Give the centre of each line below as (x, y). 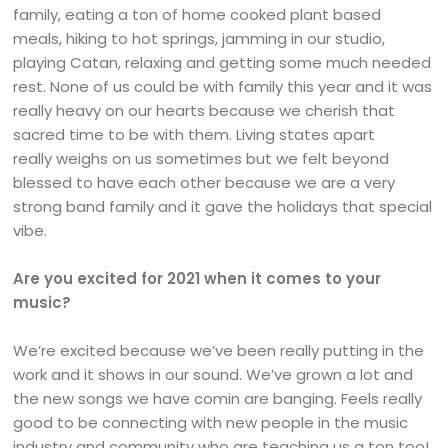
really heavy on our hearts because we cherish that (204, 110)
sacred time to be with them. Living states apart (194, 134)
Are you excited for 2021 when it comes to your (197, 278)
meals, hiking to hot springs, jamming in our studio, (199, 38)
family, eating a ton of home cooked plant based (197, 14)
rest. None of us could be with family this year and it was (223, 86)
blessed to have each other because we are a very (204, 182)
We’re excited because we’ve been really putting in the (219, 350)
